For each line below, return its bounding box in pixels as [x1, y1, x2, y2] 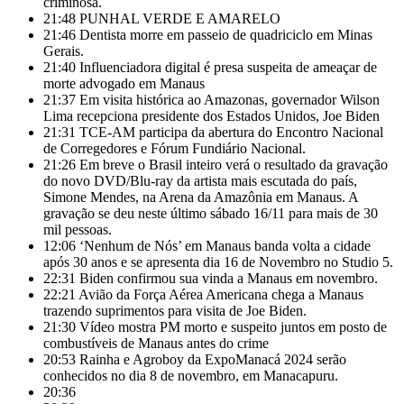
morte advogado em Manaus [43, 76, 205, 91]
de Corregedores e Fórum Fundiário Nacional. [43, 141, 306, 156]
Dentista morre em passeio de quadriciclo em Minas [79, 27, 372, 42]
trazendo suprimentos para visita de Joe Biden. [43, 303, 307, 318]
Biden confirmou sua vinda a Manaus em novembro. [79, 271, 378, 286]
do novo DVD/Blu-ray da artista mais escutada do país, [43, 173, 357, 188]
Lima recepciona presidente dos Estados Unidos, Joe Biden [43, 108, 380, 124]
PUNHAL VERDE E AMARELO [79, 11, 280, 26]
